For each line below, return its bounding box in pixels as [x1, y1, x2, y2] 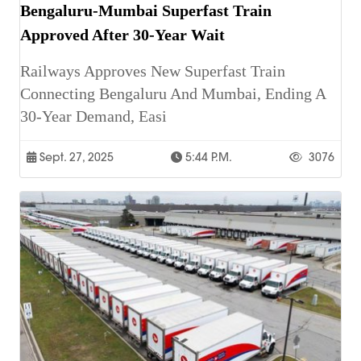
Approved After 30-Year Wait [20, 26, 225, 44]
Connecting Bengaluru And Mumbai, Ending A [20, 85, 326, 103]
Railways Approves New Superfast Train [20, 62, 285, 81]
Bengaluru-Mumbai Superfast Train [20, 2, 272, 20]
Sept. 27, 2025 [36, 150, 114, 165]
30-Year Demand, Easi [20, 107, 167, 126]
